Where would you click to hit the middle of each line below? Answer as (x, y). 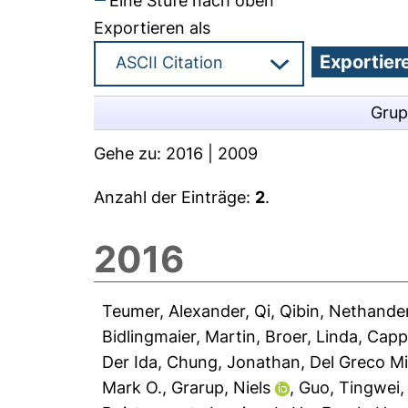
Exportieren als (153, 28)
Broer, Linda (312, 337)
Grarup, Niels (221, 388)
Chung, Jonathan (234, 362)
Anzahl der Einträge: (175, 197)
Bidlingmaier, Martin (179, 337)
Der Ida (130, 362)
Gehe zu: (130, 153)
